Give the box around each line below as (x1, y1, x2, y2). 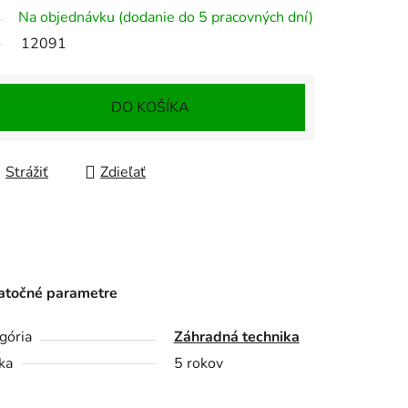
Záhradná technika (173, 327, 300, 348)
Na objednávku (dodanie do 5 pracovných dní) (18, 7, 313, 28)
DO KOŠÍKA (110, 97, 189, 118)
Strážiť (5, 162, 48, 183)
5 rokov (173, 353, 223, 374)
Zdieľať (100, 162, 146, 183)
